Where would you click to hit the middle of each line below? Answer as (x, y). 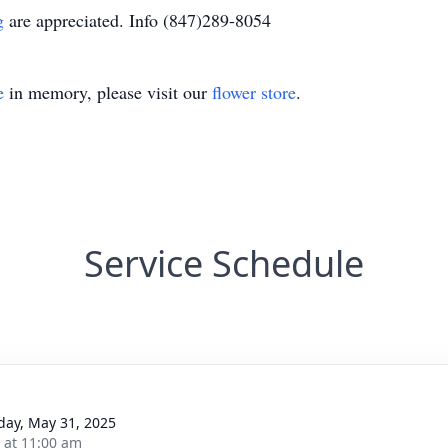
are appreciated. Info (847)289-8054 (140, 20)
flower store (254, 92)
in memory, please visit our (108, 92)
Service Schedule (224, 263)
